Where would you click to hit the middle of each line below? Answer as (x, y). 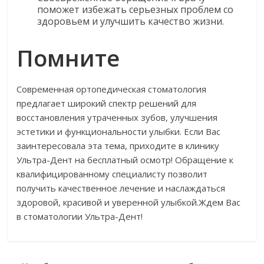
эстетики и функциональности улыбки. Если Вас (119, 131)
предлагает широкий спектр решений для (107, 103)
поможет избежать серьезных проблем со (136, 9)
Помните (68, 58)
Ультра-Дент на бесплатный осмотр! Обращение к (125, 160)
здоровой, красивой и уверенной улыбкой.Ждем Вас (129, 202)
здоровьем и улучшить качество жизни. (131, 21)
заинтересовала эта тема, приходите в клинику (118, 146)
